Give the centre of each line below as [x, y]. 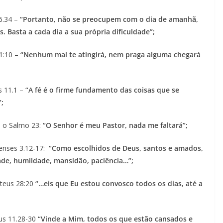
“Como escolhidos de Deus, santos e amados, [125, 148]
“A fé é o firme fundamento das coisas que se [102, 90]
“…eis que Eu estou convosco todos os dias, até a [119, 183]
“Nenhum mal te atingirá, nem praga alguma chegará [111, 55]
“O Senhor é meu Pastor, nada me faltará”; [115, 125]
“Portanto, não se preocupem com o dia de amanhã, [109, 19]
